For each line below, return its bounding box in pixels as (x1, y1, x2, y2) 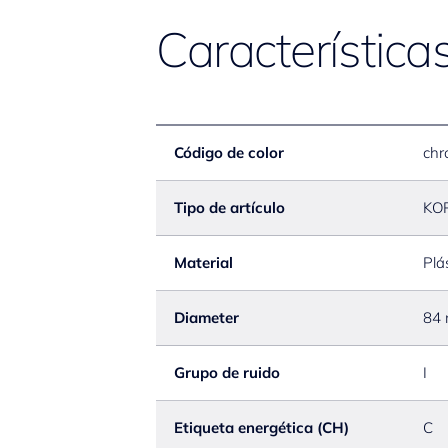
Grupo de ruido (174, 363, 280, 382)
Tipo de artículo (174, 198, 285, 217)
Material (174, 253, 233, 272)
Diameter (174, 308, 239, 327)
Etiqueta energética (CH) (174, 418, 349, 437)
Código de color (174, 143, 284, 162)
